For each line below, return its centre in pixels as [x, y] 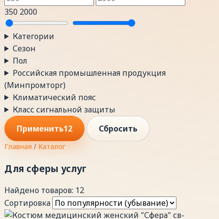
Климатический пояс [54, 97]
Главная [18, 146]
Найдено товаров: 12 [44, 190]
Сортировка [27, 203]
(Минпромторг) [35, 85]
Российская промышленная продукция [89, 73]
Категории [33, 36]
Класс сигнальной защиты [64, 109]
